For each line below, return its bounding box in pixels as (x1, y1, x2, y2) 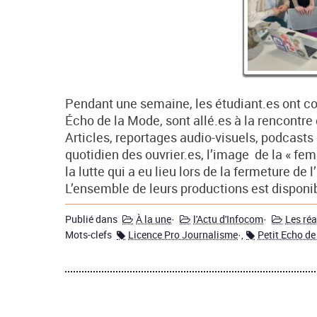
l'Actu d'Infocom (193, 212, 263, 226)
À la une (136, 212, 171, 226)
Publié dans (65, 212, 120, 226)
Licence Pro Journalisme (128, 228, 238, 242)
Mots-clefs (65, 228, 114, 242)
